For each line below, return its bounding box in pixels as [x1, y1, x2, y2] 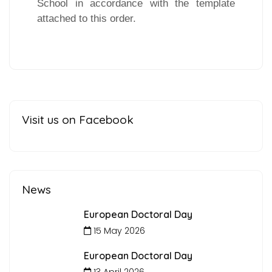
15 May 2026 [90, 224, 145, 237]
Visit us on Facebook [22, 112, 134, 127]
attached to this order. [37, 12, 136, 24]
